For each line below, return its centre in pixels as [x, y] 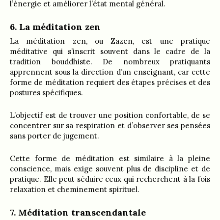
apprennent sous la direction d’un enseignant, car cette [110, 72]
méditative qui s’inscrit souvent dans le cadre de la [110, 52]
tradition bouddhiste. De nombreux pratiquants [110, 62]
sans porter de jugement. [55, 136]
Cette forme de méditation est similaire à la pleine [110, 159]
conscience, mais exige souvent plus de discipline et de [110, 169]
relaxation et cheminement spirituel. [75, 190]
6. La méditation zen [55, 27]
